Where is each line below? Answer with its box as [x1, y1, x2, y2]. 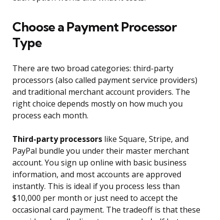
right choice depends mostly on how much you [12, 98, 183, 110]
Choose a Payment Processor [12, 19, 176, 35]
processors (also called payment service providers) [12, 75, 197, 86]
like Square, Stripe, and [102, 134, 189, 145]
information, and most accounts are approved [12, 169, 181, 180]
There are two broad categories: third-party [12, 63, 173, 74]
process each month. [12, 110, 88, 121]
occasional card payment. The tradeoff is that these [12, 204, 200, 216]
